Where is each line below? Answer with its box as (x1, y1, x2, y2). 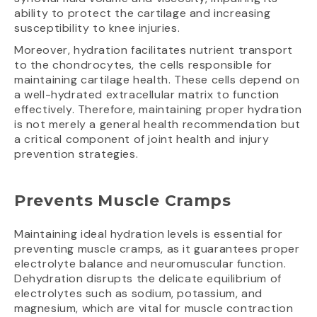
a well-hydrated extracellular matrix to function (14, 87, 279, 103)
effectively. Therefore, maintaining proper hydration (14, 102, 302, 117)
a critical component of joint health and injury (14, 132, 270, 147)
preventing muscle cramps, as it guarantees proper (14, 241, 300, 257)
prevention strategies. (14, 146, 139, 162)
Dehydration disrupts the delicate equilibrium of (14, 271, 282, 287)
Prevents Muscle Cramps (14, 191, 231, 211)
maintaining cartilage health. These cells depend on (14, 72, 300, 88)
